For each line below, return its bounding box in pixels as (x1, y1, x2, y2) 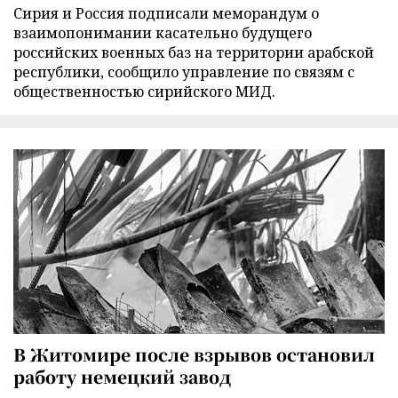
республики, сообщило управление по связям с (13, 61, 354, 82)
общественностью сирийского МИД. (13, 81, 275, 101)
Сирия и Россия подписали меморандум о (13, 3, 319, 23)
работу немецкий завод (13, 363, 231, 388)
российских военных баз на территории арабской (13, 42, 374, 62)
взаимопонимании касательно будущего (13, 22, 312, 43)
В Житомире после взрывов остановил (13, 341, 375, 366)
